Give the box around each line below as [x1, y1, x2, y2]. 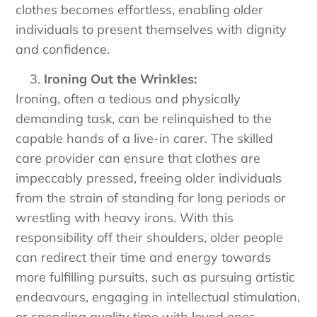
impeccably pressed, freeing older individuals [16, 170, 282, 187]
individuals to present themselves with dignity [16, 21, 287, 38]
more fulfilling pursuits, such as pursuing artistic [16, 269, 296, 286]
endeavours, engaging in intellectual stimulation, [16, 289, 301, 306]
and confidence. [16, 41, 110, 58]
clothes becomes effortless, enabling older [16, 1, 264, 18]
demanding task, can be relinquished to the [16, 110, 272, 127]
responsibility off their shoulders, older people [16, 229, 284, 246]
